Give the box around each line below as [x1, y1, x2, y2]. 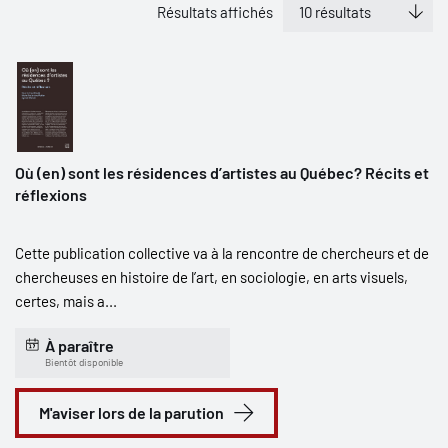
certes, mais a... [15, 292, 117, 310]
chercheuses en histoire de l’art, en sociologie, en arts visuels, [15, 268, 408, 286]
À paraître [45, 336, 114, 355]
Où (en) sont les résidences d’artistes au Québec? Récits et [15, 163, 429, 182]
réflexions [15, 185, 87, 204]
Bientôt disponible [45, 356, 123, 368]
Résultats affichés [157, 3, 273, 21]
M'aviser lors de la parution [39, 403, 224, 422]
